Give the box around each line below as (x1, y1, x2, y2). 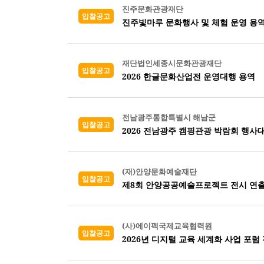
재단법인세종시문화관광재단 (122, 58, 222, 68)
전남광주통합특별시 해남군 (122, 112, 216, 123)
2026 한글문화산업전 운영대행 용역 (122, 71, 255, 82)
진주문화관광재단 (122, 4, 183, 14)
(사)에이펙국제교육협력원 (122, 220, 212, 231)
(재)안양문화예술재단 (122, 166, 197, 177)
